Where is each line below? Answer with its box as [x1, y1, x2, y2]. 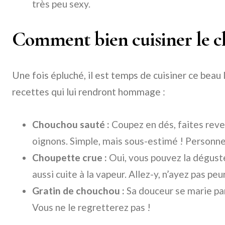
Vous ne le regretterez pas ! [32, 201, 151, 213]
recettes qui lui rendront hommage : [12, 86, 165, 97]
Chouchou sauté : [32, 119, 109, 130]
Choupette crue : [32, 152, 107, 163]
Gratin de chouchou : [32, 185, 125, 196]
